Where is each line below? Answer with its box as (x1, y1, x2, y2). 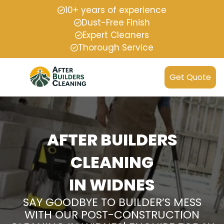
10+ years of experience (65, 4, 166, 16)
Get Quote (169, 71, 211, 83)
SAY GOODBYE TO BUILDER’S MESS (22, 194, 201, 210)
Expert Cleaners (82, 29, 149, 41)
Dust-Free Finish (81, 16, 150, 28)
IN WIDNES (69, 173, 155, 196)
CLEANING (70, 151, 153, 174)
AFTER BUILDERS (46, 128, 177, 151)
